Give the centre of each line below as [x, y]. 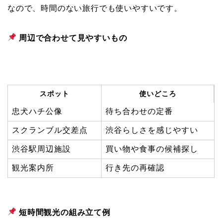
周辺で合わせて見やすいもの [73, 38]
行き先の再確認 [135, 167]
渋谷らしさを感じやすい [152, 130]
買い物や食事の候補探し [152, 149]
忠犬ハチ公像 [37, 111]
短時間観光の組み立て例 [65, 212]
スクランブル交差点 [50, 130]
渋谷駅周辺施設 [41, 149]
